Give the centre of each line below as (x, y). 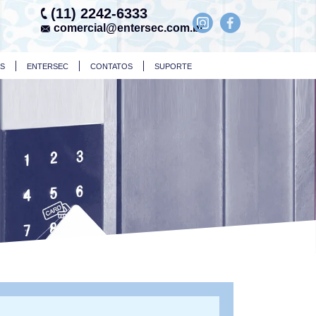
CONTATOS (111, 66)
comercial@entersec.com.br (129, 28)
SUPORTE (173, 66)
